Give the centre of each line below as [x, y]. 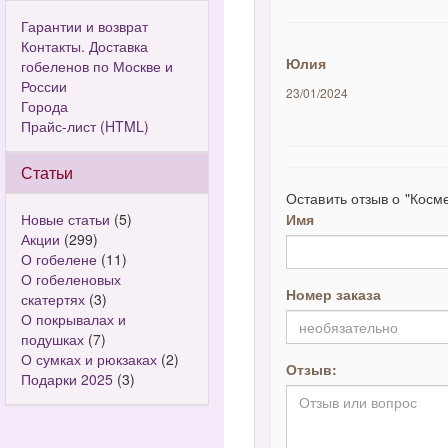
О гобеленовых [71, 279]
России [44, 86]
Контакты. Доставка [84, 46]
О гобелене [59, 259]
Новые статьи [65, 219]
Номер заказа [333, 294]
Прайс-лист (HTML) [85, 126]
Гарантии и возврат [84, 26]
